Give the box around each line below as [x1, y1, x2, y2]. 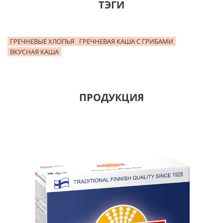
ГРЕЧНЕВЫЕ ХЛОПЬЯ [10, 37, 74, 46]
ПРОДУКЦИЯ [79, 91, 144, 104]
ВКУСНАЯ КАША [10, 47, 59, 56]
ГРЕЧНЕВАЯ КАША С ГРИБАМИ [79, 37, 173, 46]
